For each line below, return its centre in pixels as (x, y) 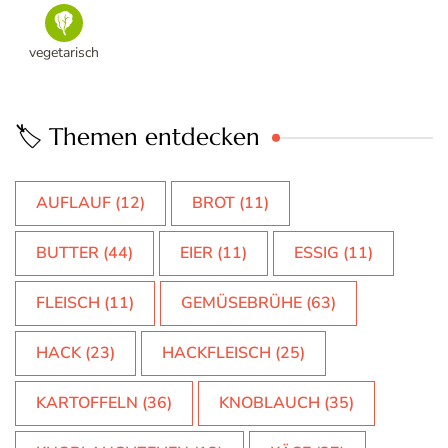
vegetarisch (64, 52)
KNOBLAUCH (269, 402)
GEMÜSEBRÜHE (241, 302)
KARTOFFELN (87, 402)
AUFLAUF (73, 202)
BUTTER (67, 252)
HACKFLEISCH (216, 352)
